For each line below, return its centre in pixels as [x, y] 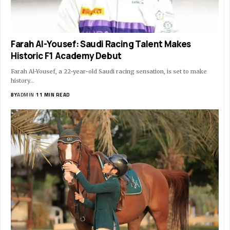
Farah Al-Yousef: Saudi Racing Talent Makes [101, 44]
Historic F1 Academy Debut [66, 55]
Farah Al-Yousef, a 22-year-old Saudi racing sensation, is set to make [109, 71]
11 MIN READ [53, 94]
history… [23, 80]
